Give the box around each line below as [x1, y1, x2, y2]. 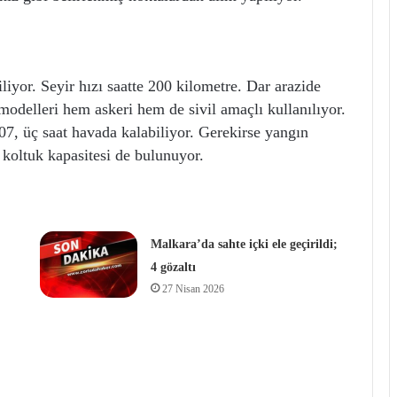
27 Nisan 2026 [161, 282, 224, 295]
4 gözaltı [150, 260, 196, 274]
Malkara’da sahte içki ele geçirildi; [150, 237, 338, 251]
